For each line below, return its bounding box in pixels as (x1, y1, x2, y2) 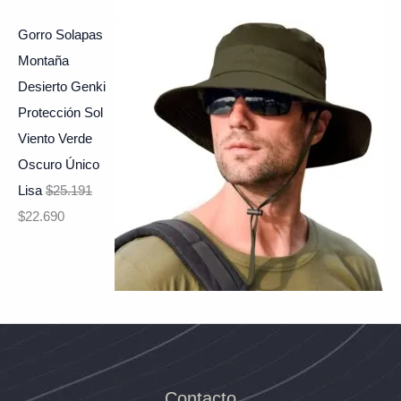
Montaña (18, 53, 69, 68)
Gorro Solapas (18, 27, 103, 42)
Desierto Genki (18, 79, 106, 94)
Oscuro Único (18, 157, 99, 172)
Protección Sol (18, 105, 103, 120)
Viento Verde (18, 131, 92, 146)
